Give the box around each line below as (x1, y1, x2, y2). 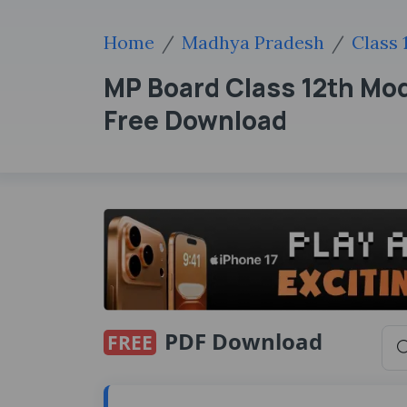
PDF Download (159, 325, 323, 356)
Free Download (104, 103, 287, 137)
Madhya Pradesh (182, 31, 324, 54)
